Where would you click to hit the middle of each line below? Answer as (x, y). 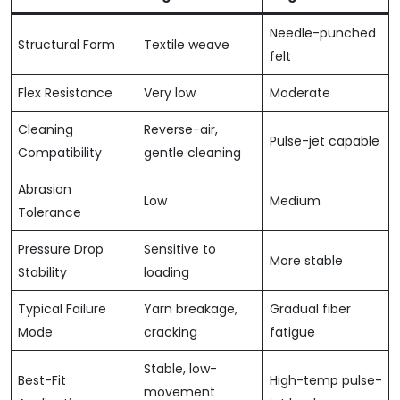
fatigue (292, 333)
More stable (306, 261)
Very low (170, 93)
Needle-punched (323, 33)
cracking (171, 333)
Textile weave (187, 45)
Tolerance (50, 213)
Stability (42, 273)
